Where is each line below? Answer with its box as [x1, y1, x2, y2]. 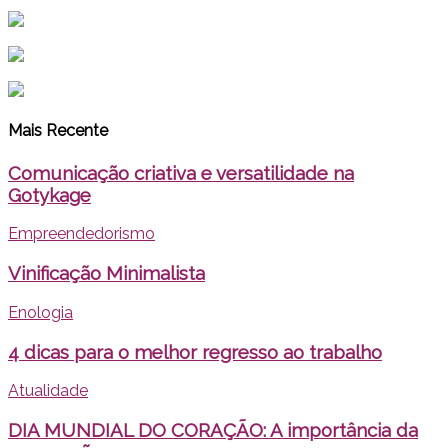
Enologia [8, 302, 73, 322]
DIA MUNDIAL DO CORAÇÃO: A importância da [8, 419, 418, 442]
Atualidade [8, 381, 88, 401]
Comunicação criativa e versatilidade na [8, 161, 354, 184]
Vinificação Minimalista [8, 262, 205, 285]
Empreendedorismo [8, 224, 155, 244]
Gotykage [8, 183, 91, 206]
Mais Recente [8, 121, 108, 141]
